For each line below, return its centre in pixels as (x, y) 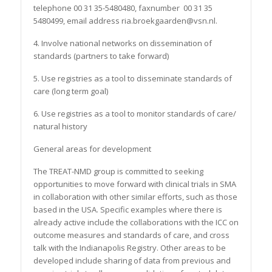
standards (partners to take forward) (101, 56)
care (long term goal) (70, 91)
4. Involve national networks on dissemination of (122, 43)
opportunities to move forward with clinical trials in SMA (134, 184)
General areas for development (92, 148)
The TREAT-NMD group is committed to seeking (118, 171)
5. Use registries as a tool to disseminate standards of (132, 78)
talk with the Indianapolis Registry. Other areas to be (129, 247)
